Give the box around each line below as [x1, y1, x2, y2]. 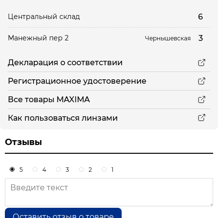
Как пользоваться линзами [8, 113, 118, 123]
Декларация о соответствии [8, 58, 123, 67]
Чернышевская [145, 35, 191, 42]
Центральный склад [8, 12, 80, 21]
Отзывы [5, 136, 42, 147]
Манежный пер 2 [8, 34, 69, 42]
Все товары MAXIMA [8, 95, 90, 104]
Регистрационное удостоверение [8, 76, 146, 86]
